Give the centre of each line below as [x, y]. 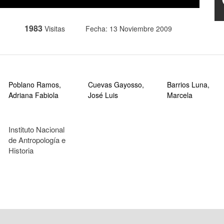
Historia [21, 150]
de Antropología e [37, 139]
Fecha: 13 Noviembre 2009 [128, 28]
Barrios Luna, [188, 84]
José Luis [103, 95]
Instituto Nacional [37, 129]
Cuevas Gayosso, [116, 84]
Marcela [179, 95]
